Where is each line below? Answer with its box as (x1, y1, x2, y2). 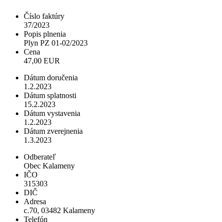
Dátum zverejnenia (24, 126, 83, 135)
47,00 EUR (24, 56, 60, 65)
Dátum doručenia (24, 73, 78, 82)
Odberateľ (24, 152, 56, 161)
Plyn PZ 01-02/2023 (24, 38, 88, 47)
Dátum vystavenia (24, 109, 80, 117)
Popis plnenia (24, 29, 66, 38)
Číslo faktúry (24, 11, 64, 20)
